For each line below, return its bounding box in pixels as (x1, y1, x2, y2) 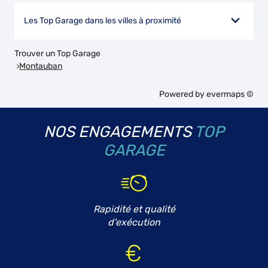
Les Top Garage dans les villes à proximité (24, 16, 181, 26)
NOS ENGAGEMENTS (44, 123, 191, 141)
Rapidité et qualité (93, 203, 175, 215)
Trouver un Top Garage (14, 48, 100, 59)
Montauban (19, 60, 62, 71)
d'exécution (108, 217, 160, 228)
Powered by (159, 89, 206, 99)
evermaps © (206, 89, 254, 99)
